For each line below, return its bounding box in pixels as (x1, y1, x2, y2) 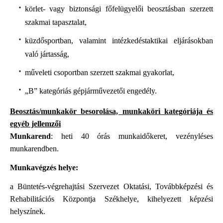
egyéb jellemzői (10, 119, 61, 128)
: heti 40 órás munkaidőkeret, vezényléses (51, 131, 213, 140)
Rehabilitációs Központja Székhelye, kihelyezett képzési (10, 195, 213, 204)
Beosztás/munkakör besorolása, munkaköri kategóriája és (10, 107, 213, 115)
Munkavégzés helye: (10, 163, 78, 172)
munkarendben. (10, 144, 59, 153)
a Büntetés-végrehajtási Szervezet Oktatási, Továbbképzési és (10, 182, 213, 191)
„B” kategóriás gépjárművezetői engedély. (24, 87, 157, 96)
